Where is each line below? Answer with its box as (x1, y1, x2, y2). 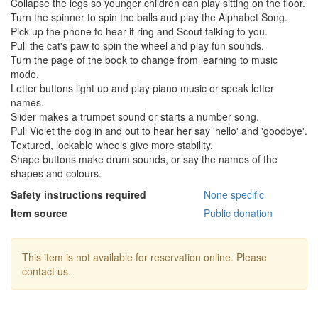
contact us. (22, 264, 71, 279)
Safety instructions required (11, 187, 146, 202)
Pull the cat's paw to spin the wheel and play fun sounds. (11, 38, 264, 53)
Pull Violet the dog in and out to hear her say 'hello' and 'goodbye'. (11, 124, 307, 138)
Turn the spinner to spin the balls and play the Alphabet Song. (11, 10, 287, 25)
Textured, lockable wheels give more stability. (11, 138, 213, 153)
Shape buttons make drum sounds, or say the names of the (11, 152, 278, 167)
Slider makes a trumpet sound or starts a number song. (11, 109, 259, 124)
